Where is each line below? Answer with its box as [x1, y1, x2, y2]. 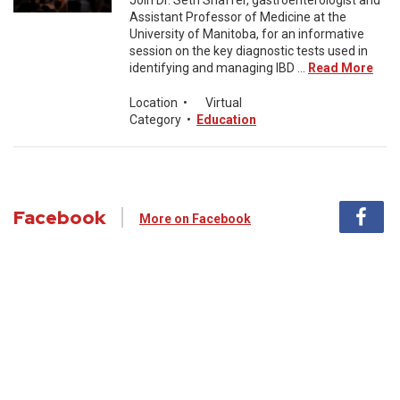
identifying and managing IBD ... [129, 61, 308, 75]
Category [129, 112, 181, 127]
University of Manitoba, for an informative [129, 27, 364, 41]
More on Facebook [139, 212, 251, 226]
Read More [308, 61, 373, 75]
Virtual [205, 96, 242, 110]
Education [196, 112, 256, 127]
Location [129, 96, 178, 110]
